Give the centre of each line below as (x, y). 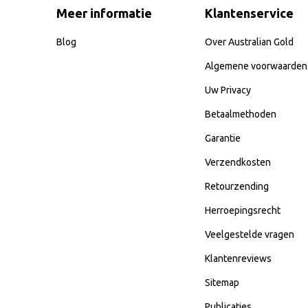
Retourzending (237, 186)
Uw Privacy (228, 90)
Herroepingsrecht (243, 210)
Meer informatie (104, 13)
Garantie (223, 138)
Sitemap (222, 282)
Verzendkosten (238, 162)
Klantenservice (249, 13)
